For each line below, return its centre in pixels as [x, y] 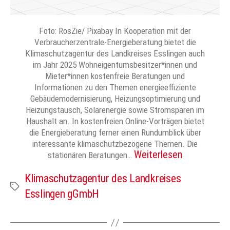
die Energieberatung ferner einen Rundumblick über [115, 133]
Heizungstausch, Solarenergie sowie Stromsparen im [115, 110]
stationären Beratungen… [91, 155]
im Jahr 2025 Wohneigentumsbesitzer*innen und [115, 65]
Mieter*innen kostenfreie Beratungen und [115, 76]
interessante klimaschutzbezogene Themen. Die [115, 144]
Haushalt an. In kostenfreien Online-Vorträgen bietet [115, 121]
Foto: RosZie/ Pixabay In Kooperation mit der [115, 31]
